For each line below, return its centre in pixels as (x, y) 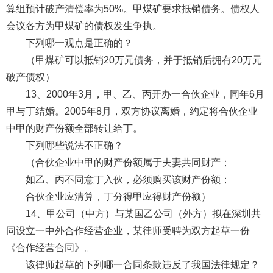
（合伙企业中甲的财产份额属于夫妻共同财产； (128, 162)
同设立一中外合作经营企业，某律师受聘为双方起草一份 (128, 230)
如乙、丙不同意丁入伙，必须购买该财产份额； (128, 179)
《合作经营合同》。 (51, 247)
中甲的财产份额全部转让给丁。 (75, 128)
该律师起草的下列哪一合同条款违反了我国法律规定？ (142, 264)
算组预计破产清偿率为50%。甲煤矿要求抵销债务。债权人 (133, 9)
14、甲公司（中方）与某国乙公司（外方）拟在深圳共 (143, 213)
